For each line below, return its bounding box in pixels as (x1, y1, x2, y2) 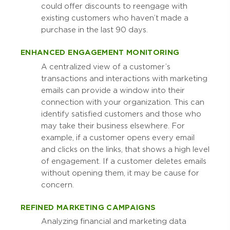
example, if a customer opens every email (41, 133, 195, 142)
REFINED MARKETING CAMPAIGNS (21, 203, 156, 212)
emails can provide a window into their (41, 86, 185, 94)
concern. (41, 180, 74, 189)
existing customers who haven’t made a (41, 14, 188, 23)
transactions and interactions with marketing (41, 74, 207, 83)
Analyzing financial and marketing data (41, 217, 186, 225)
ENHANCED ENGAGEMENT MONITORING (21, 48, 180, 57)
